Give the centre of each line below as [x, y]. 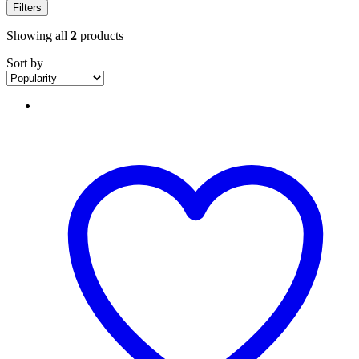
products [100, 35]
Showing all [38, 35]
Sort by [25, 63]
